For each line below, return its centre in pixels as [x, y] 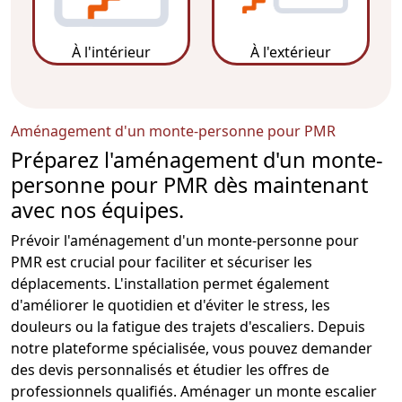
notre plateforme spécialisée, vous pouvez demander [192, 348]
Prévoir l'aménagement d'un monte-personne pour [185, 240]
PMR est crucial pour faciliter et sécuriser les [162, 262]
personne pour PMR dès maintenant [189, 184]
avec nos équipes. [97, 210]
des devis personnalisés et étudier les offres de [170, 369]
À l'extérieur [291, 52]
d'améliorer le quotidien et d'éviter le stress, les [170, 305]
